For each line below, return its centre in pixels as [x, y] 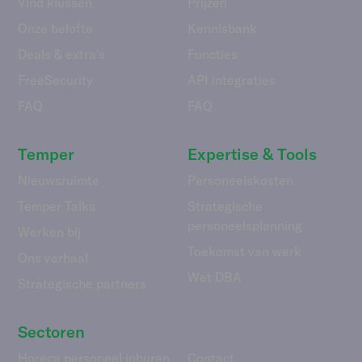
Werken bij [50, 232]
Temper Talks [57, 206]
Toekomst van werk [244, 251]
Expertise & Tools [252, 154]
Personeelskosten [240, 180]
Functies [213, 54]
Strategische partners [82, 283]
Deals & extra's [62, 54]
